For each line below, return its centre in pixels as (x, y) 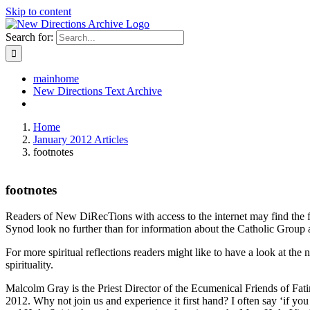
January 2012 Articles (81, 139)
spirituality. (29, 265)
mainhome (56, 79)
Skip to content (38, 11)
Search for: (29, 37)
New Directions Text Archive (98, 91)
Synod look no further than (66, 229)
